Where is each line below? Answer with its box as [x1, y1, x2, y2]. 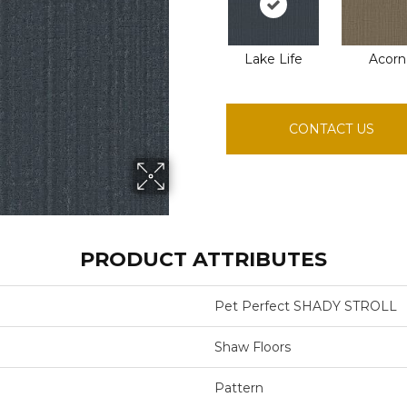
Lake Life [244, 51, 303, 67]
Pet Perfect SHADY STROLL [213, 298, 397, 314]
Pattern [213, 380, 263, 396]
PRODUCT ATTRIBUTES [79, 247, 327, 272]
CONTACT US [289, 121, 375, 137]
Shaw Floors [213, 339, 291, 355]
